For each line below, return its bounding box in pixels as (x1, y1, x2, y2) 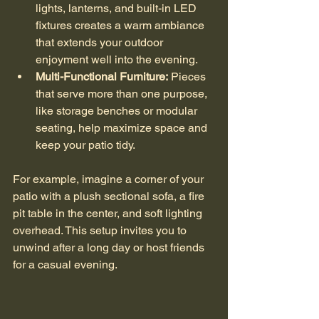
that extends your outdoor (36, 36, 166, 49)
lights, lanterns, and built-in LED (36, 1, 199, 15)
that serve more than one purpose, (36, 87, 210, 100)
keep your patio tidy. (36, 138, 135, 152)
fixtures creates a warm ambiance (36, 19, 207, 32)
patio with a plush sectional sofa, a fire (13, 189, 207, 203)
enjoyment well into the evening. (36, 53, 198, 66)
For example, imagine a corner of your (13, 172, 206, 186)
